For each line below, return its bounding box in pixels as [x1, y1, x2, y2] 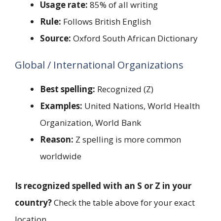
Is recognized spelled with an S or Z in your [15, 180, 191, 191]
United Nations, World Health [82, 100, 200, 112]
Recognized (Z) [95, 83, 153, 95]
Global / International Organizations [15, 58, 184, 72]
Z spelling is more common [74, 134, 181, 146]
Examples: [40, 100, 82, 112]
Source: [40, 32, 71, 44]
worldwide [40, 150, 81, 162]
